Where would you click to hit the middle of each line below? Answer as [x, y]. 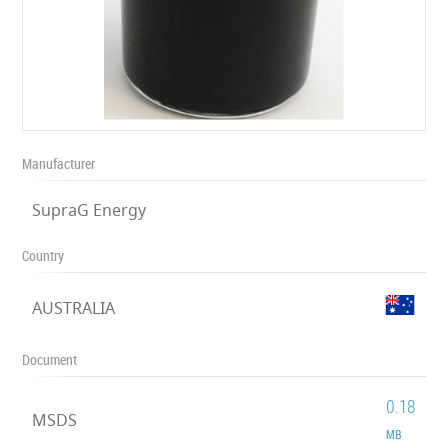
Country [43, 255]
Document [50, 359]
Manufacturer [59, 163]
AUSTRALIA [74, 308]
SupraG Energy [89, 210]
